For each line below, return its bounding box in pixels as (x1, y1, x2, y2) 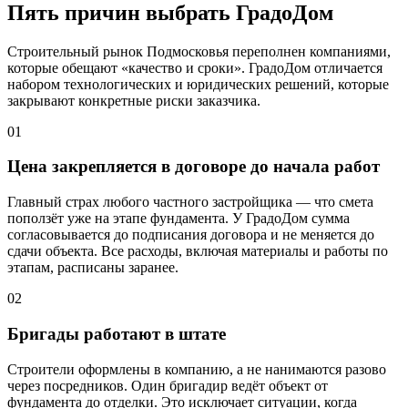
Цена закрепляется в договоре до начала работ (7, 157, 380, 177)
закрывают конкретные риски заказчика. (7, 92, 260, 108)
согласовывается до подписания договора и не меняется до (7, 227, 374, 243)
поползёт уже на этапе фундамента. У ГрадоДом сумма (7, 210, 350, 227)
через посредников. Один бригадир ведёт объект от (7, 377, 328, 393)
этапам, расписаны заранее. (7, 260, 178, 276)
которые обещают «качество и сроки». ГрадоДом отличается (7, 59, 382, 76)
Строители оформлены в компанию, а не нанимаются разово (7, 361, 386, 377)
